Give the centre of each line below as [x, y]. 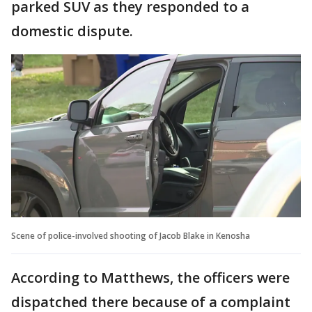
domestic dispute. [72, 31]
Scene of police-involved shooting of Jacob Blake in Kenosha [131, 235]
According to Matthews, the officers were [150, 277]
